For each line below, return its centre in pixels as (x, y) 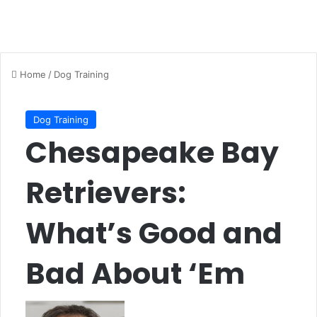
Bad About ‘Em (135, 273)
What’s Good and (154, 233)
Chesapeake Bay (152, 152)
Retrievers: (106, 193)
